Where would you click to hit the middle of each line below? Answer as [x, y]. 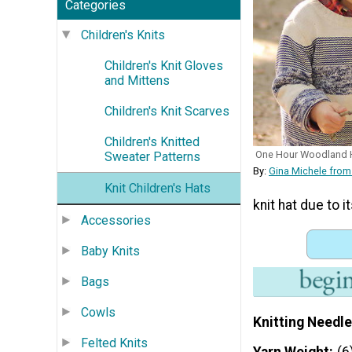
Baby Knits [110, 251]
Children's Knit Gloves [164, 65]
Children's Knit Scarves [167, 111]
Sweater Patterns [152, 156]
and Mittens [137, 80]
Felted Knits [114, 343]
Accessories [116, 220]
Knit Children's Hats [158, 188]
